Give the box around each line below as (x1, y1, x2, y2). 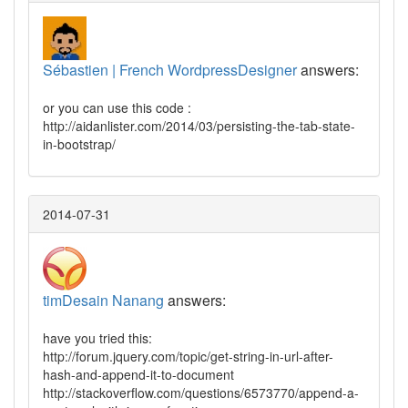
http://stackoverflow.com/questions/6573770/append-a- (43, 383, 359, 403)
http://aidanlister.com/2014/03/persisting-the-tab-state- (43, 117, 355, 136)
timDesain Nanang (43, 290, 164, 311)
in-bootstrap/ (43, 135, 116, 154)
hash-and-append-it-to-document (43, 365, 234, 384)
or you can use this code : (43, 98, 191, 117)
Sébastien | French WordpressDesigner (43, 59, 297, 81)
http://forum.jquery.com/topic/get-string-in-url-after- (43, 347, 333, 366)
